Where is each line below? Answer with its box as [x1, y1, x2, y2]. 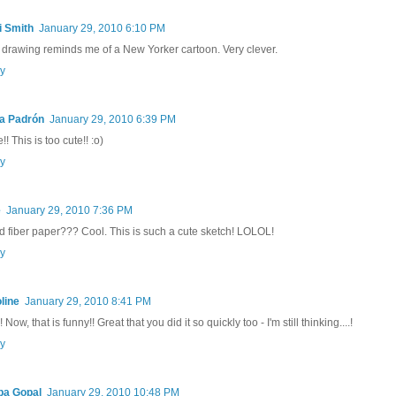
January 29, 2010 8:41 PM [25, 294, 151, 308]
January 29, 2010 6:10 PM [39, 21, 165, 34]
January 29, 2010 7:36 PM [6, 203, 133, 217]
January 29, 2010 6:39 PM [49, 112, 176, 126]
